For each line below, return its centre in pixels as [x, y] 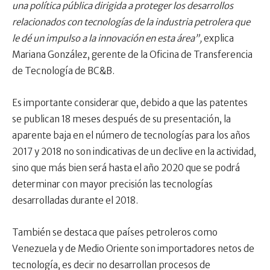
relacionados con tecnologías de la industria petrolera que [131, 22]
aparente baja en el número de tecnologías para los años [131, 136]
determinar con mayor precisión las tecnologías [112, 184]
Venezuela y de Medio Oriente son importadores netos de [133, 249]
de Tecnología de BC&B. [63, 71]
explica [219, 39]
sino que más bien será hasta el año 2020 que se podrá [126, 168]
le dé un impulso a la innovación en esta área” [106, 39]
